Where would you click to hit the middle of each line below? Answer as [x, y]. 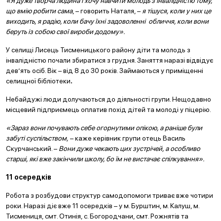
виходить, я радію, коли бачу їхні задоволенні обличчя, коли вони [107, 21]
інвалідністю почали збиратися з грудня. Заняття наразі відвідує [110, 60]
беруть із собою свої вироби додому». [66, 32]
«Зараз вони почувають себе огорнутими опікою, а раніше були [104, 128]
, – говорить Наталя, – [107, 11]
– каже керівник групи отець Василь [127, 138]
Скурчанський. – [32, 148]
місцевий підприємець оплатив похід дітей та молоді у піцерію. [109, 110]
